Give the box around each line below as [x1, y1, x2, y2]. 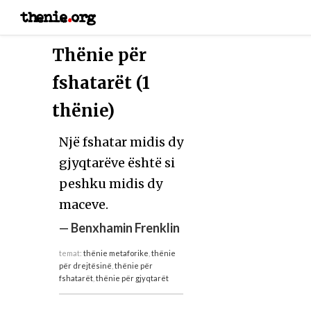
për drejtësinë [58, 260, 112, 270]
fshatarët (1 [51, 72, 150, 94]
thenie [21, 8, 67, 26]
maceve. [58, 196, 108, 212]
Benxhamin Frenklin [70, 219, 180, 235]
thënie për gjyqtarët [95, 273, 169, 283]
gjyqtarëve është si [58, 154, 175, 171]
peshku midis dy [58, 175, 162, 192]
